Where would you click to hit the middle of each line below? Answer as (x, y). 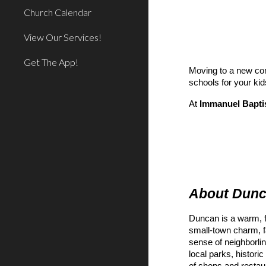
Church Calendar (58, 12)
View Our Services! (63, 37)
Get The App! (51, 62)
